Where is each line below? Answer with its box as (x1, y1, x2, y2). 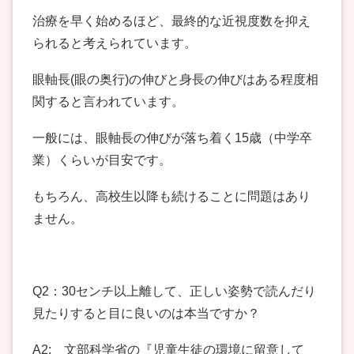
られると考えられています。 (32, 36, 197, 51)
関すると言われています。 (32, 95, 184, 109)
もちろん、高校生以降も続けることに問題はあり (32, 190, 311, 204)
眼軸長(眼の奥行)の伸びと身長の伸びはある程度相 (32, 73, 318, 87)
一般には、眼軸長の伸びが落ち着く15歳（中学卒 (32, 131, 312, 145)
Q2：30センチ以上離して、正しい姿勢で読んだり (32, 284, 316, 299)
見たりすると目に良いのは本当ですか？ (32, 307, 260, 321)
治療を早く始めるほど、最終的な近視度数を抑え (32, 14, 311, 28)
